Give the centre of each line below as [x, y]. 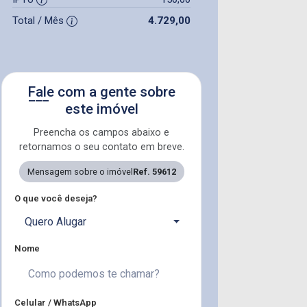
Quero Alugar [56, 221]
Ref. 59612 [154, 171]
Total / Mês [39, 20]
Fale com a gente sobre [101, 91]
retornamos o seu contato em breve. [101, 147]
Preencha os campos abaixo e [101, 132]
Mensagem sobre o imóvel [80, 171]
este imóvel [101, 109]
